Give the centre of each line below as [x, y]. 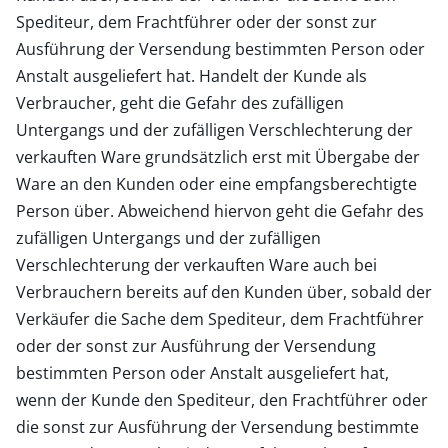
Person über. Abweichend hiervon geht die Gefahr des [220, 210]
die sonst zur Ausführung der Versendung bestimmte [217, 426]
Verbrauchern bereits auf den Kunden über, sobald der [224, 291]
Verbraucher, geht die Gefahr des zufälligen [180, 102]
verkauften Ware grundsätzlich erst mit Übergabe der [218, 156]
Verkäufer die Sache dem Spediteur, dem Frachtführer [220, 318]
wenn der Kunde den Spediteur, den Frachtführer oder [222, 399]
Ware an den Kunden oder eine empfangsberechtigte [216, 183]
